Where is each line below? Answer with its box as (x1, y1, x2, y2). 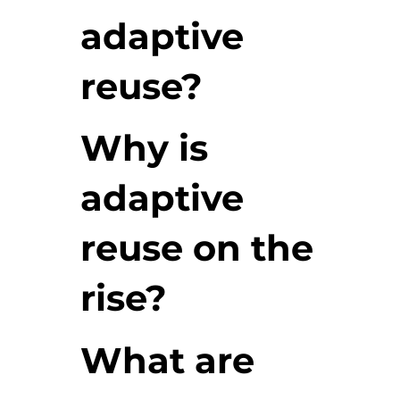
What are (79, 337, 254, 382)
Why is (79, 126, 208, 171)
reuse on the (79, 226, 313, 271)
